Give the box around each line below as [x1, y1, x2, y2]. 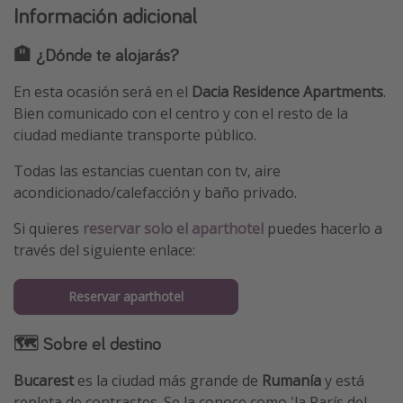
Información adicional [13, 2, 197, 31]
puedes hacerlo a [267, 219, 382, 239]
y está [321, 370, 364, 390]
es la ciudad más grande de [74, 370, 262, 390]
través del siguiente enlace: [13, 240, 195, 261]
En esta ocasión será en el [13, 82, 192, 103]
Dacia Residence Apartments [192, 82, 383, 103]
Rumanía [262, 370, 321, 390]
